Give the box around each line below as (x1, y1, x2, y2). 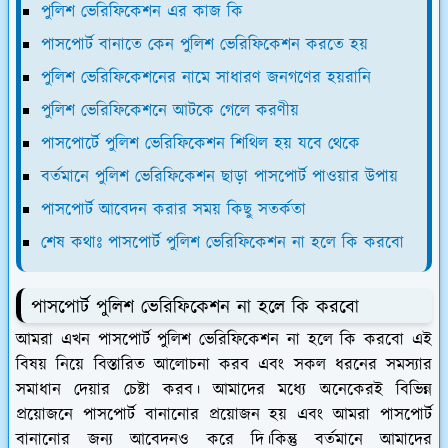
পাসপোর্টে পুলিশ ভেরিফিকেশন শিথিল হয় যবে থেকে (41, 131, 360, 156)
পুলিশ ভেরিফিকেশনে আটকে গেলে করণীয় (41, 98, 299, 123)
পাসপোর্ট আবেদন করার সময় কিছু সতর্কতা (41, 197, 306, 222)
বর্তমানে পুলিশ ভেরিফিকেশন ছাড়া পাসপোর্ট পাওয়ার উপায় (41, 164, 398, 189)
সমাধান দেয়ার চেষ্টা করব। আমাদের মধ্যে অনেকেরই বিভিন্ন (16, 377, 432, 402)
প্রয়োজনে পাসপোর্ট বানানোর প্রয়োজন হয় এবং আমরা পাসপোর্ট (16, 402, 432, 427)
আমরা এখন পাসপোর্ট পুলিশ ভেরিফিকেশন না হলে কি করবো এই (16, 327, 432, 352)
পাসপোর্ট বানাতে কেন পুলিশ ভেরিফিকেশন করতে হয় (41, 32, 368, 57)
